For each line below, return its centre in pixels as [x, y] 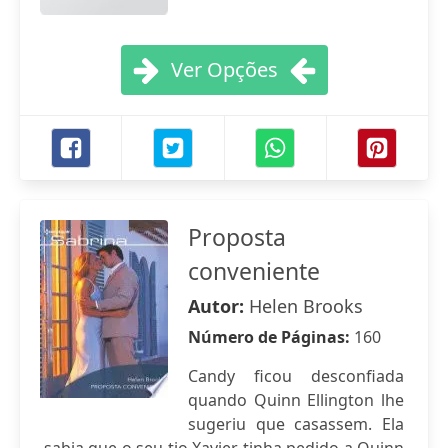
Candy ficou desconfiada [296, 376]
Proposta [237, 237]
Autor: [218, 306]
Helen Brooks [306, 306]
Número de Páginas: [271, 337]
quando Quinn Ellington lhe [296, 400]
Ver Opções [224, 69]
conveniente [254, 271]
